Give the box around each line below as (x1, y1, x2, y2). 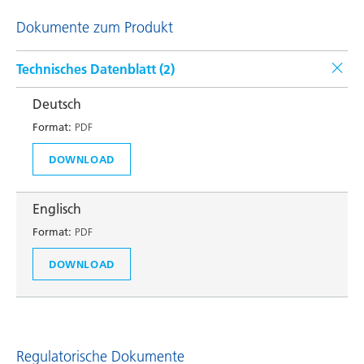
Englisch (32, 201, 81, 217)
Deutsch (32, 96, 81, 112)
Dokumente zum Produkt (16, 18, 173, 37)
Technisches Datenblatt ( (16, 61, 163, 77)
